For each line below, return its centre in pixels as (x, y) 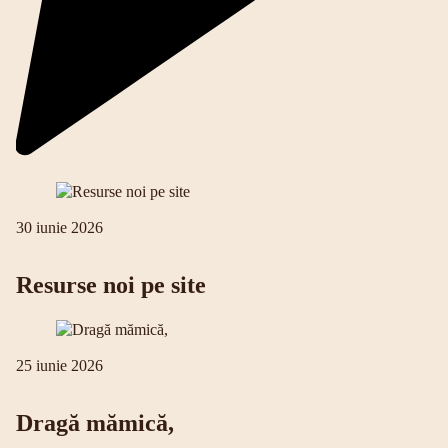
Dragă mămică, (95, 423)
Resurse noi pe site (111, 284)
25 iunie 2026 (59, 366)
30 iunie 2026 (59, 227)
